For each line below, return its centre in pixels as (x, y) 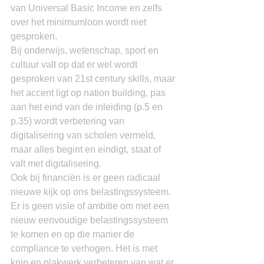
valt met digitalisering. (56, 164)
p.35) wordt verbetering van (69, 121)
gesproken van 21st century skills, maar (94, 79)
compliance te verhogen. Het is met (85, 248)
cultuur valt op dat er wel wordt (75, 65)
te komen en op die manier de (74, 234)
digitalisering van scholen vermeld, (84, 135)
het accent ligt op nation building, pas (89, 93)
